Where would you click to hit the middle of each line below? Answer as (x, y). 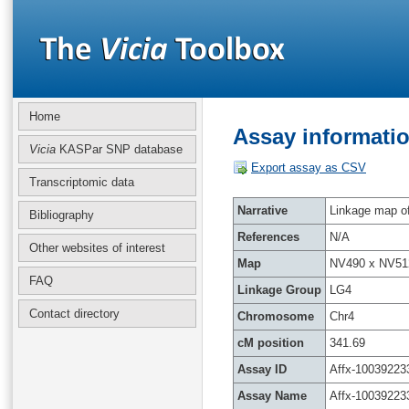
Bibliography (62, 215)
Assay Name (272, 396)
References (268, 237)
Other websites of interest (97, 248)
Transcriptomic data (82, 182)
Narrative (262, 210)
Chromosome (276, 316)
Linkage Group (279, 290)
